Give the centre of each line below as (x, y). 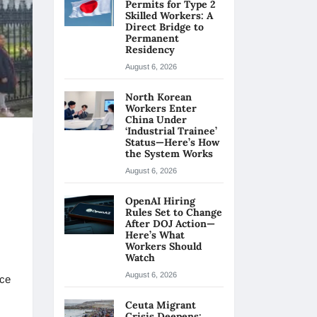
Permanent (152, 38)
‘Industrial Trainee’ (171, 131)
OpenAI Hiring (160, 201)
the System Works (171, 154)
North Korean (158, 97)
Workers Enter (161, 108)
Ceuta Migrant (161, 305)
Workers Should (163, 246)
